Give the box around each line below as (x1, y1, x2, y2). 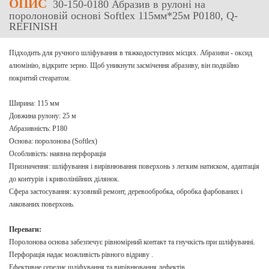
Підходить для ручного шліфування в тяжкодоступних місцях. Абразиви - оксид (9, 49, 252, 57)
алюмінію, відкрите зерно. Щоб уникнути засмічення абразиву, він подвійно (9, 61, 239, 70)
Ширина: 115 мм (9, 99, 59, 107)
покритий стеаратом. (9, 74, 71, 82)
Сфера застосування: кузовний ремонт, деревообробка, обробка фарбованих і (9, 187, 243, 196)
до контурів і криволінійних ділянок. (9, 175, 119, 183)
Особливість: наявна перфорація (9, 150, 106, 158)
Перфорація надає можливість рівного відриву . (9, 250, 153, 259)
